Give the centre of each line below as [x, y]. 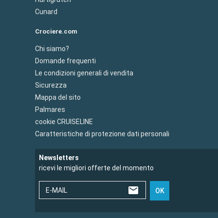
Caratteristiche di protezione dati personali [102, 134]
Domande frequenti [65, 61]
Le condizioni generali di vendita [84, 73]
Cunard [46, 11]
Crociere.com [56, 31]
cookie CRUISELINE [64, 121]
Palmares [50, 109]
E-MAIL [56, 190]
